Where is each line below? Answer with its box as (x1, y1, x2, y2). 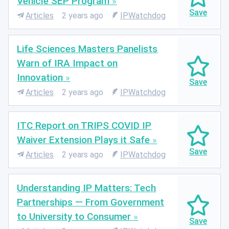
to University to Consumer (17, 210, 131, 222)
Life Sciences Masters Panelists (17, 42, 158, 55)
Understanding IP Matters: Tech (17, 181, 156, 194)
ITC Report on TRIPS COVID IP (17, 119, 152, 131)
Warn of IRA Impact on (17, 57, 118, 69)
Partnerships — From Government (17, 196, 165, 208)
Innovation (17, 71, 63, 83)
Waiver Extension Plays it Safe (17, 133, 150, 146)
